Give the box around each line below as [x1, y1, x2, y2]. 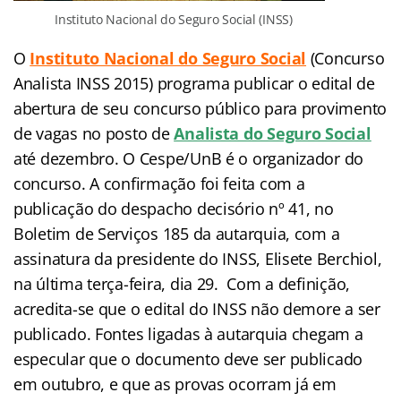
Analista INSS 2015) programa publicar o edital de [13, 73, 375, 95]
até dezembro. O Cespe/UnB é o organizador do [13, 148, 364, 170]
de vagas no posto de [13, 123, 175, 145]
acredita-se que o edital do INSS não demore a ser [13, 298, 380, 320]
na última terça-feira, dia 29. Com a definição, [13, 273, 351, 295]
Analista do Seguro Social [174, 123, 371, 145]
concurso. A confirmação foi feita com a [13, 173, 310, 195]
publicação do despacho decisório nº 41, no [13, 198, 334, 220]
